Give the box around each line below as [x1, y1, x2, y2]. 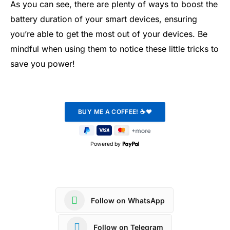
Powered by [90, 141, 122, 148]
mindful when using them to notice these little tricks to [10, 44, 219, 54]
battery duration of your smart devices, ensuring [10, 14, 197, 25]
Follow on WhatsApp [91, 196, 165, 205]
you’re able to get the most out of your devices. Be [10, 29, 207, 40]
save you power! [10, 59, 75, 69]
